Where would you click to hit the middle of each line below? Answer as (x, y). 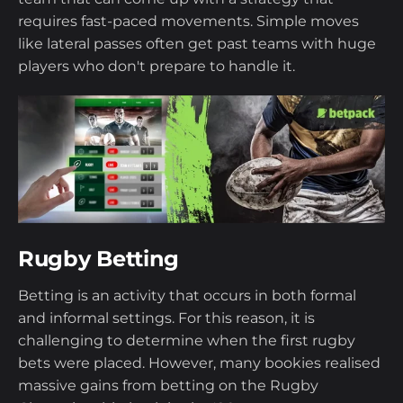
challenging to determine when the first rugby (187, 341)
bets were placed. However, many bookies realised (199, 363)
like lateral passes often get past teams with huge (197, 44)
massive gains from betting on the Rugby (168, 386)
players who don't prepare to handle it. (157, 67)
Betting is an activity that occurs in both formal (187, 296)
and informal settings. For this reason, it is (166, 318)
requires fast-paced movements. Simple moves (188, 22)
